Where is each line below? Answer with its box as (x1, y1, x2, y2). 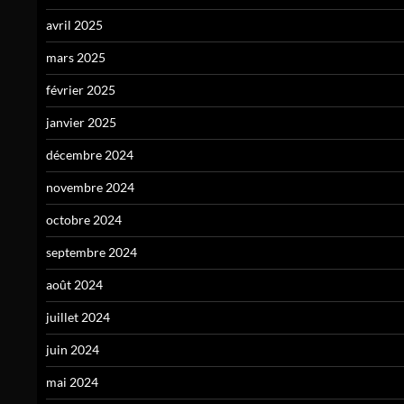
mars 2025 (46, 50, 106, 66)
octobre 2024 (46, 212, 122, 228)
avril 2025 (46, 17, 103, 33)
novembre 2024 (46, 179, 134, 196)
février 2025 (46, 82, 115, 98)
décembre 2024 (46, 147, 133, 163)
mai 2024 (46, 374, 98, 390)
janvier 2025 (46, 115, 116, 131)
